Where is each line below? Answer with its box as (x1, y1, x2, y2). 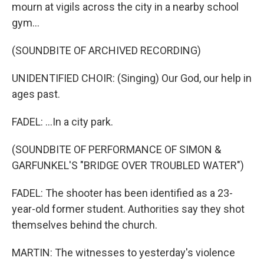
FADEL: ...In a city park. (12, 115, 113, 128)
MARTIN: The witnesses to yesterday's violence (12, 246, 235, 259)
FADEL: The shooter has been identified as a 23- (12, 187, 233, 199)
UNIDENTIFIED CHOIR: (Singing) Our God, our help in (12, 72, 252, 84)
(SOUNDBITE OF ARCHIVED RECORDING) (12, 44, 201, 57)
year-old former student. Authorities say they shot (12, 203, 245, 215)
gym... (12, 16, 39, 29)
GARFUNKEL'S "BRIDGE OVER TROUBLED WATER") (12, 159, 244, 171)
